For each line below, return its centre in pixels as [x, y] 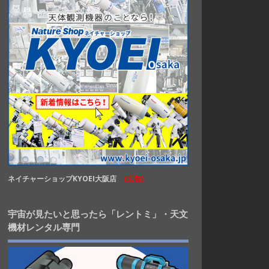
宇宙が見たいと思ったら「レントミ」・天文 [98, 213]
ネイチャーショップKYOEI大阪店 [65, 178]
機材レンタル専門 [44, 227]
